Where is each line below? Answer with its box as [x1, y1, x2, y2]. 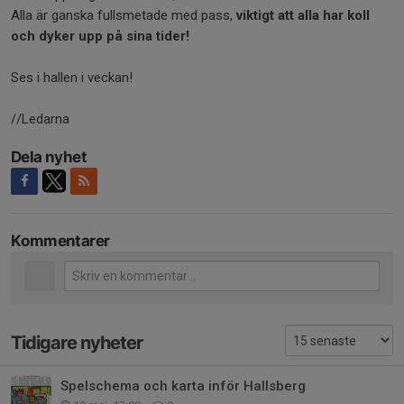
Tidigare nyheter [11, 331, 142, 353]
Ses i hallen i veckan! [11, 69, 133, 86]
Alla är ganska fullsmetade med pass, [11, 6, 236, 23]
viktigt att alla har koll [236, 6, 370, 23]
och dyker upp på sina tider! [11, 27, 189, 44]
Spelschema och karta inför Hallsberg [60, 378, 306, 395]
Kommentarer [11, 231, 110, 250]
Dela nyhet [11, 147, 87, 166]
